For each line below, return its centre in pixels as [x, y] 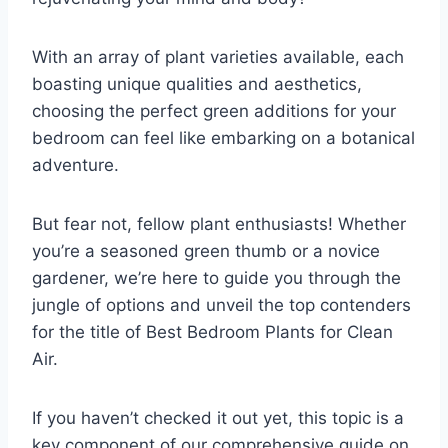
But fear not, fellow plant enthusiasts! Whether [219, 223]
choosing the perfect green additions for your [214, 110]
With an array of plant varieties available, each [218, 56]
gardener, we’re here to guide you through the [216, 277]
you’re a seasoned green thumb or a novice [206, 250]
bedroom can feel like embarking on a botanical [223, 137]
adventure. [75, 164]
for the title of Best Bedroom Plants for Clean [212, 331]
